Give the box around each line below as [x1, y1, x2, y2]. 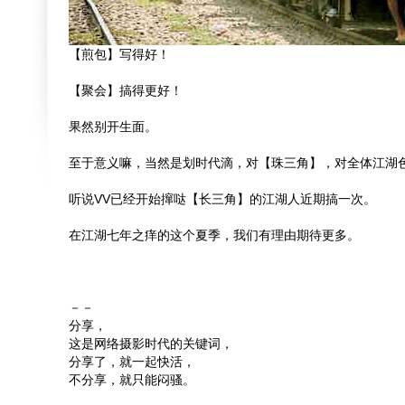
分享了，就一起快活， [69, 354, 195, 369]
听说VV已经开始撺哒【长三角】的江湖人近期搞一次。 [69, 192, 376, 206]
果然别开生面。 [69, 119, 157, 134]
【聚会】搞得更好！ [69, 83, 183, 98]
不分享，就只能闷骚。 [69, 372, 195, 387]
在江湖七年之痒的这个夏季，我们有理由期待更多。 [69, 228, 360, 242]
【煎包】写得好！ [69, 47, 170, 61]
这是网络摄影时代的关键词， [69, 336, 233, 351]
